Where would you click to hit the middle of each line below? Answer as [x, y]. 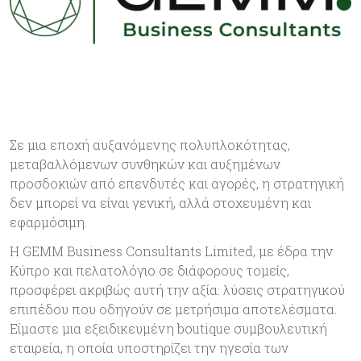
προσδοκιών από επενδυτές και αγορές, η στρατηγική [177, 184]
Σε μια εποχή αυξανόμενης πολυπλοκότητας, [150, 145]
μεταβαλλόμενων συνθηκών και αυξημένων [145, 164]
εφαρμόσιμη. [48, 222]
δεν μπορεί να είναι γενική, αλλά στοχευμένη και [160, 203]
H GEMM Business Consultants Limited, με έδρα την [171, 251]
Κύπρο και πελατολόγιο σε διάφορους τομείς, [149, 271]
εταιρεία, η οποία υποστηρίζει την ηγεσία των [149, 348]
